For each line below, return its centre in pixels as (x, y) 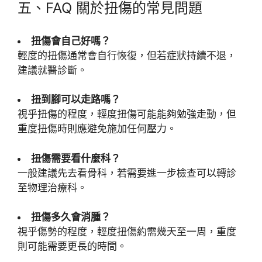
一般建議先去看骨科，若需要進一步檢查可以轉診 (127, 173)
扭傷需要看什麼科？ (76, 158)
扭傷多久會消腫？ (71, 217)
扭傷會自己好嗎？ (71, 41)
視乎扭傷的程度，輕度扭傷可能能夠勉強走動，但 (127, 114)
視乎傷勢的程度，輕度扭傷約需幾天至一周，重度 (127, 232)
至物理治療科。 (52, 187)
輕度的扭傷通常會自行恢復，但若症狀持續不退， (127, 55)
